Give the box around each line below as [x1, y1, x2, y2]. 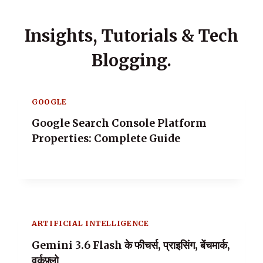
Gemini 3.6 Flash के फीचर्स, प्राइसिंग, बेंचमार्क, [32, 239, 230, 252]
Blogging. [92, 49, 171, 71]
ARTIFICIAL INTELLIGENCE [32, 219, 149, 228]
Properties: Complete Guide [32, 132, 180, 146]
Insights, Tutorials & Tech [25, 25, 238, 46]
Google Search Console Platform [32, 117, 207, 130]
